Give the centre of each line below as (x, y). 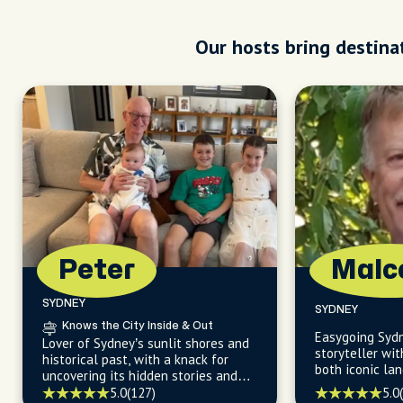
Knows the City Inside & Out (138, 326)
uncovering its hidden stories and (140, 376)
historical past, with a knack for (135, 359)
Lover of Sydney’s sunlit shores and (146, 343)
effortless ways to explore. (122, 392)
